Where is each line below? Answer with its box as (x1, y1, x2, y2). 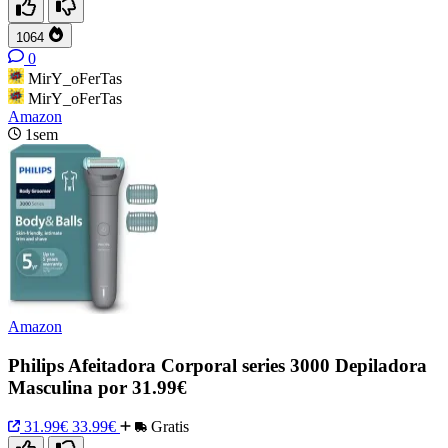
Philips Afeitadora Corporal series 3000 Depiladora (8, 355, 427, 377)
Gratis (147, 417, 189, 435)
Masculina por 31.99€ (8, 377, 187, 399)
